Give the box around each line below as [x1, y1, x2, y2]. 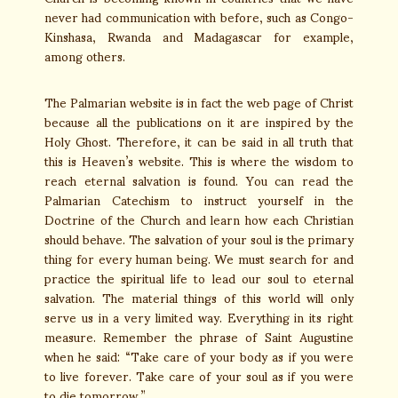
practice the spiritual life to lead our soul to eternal [44, 259, 354, 296]
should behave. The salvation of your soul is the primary [44, 220, 354, 257]
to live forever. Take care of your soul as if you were [44, 357, 354, 394]
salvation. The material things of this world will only [44, 279, 354, 315]
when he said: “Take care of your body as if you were [44, 338, 354, 374]
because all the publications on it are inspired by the [44, 103, 354, 139]
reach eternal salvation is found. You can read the [44, 162, 354, 198]
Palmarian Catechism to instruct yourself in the [44, 181, 354, 218]
